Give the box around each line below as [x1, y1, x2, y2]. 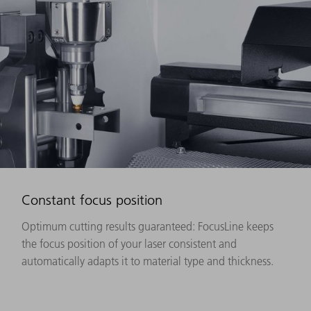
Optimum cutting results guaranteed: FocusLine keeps [22, 219, 274, 233]
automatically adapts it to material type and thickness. [22, 253, 274, 268]
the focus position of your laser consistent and [22, 236, 237, 251]
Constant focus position [22, 191, 162, 208]
